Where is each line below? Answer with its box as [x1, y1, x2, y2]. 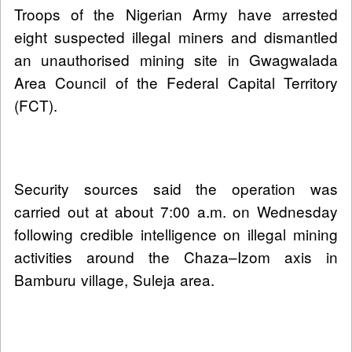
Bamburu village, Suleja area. [14, 268, 214, 290]
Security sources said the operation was [14, 177, 338, 199]
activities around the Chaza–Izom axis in [14, 245, 338, 267]
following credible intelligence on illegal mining [14, 222, 338, 244]
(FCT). [14, 93, 57, 115]
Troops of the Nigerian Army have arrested [14, 2, 338, 24]
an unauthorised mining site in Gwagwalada [14, 48, 338, 70]
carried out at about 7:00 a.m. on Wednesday [14, 200, 338, 222]
